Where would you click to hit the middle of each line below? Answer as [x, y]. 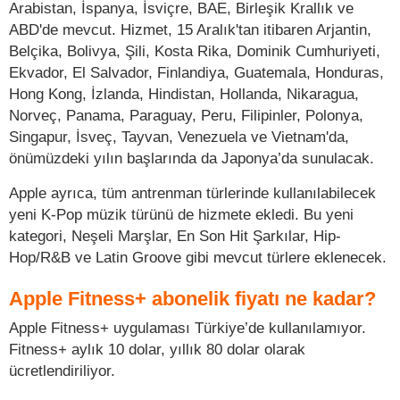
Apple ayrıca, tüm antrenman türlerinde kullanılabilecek [192, 192]
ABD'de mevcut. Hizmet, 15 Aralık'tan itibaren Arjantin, [190, 29]
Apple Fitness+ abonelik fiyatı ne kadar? [192, 298]
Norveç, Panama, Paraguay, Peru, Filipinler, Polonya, [186, 115]
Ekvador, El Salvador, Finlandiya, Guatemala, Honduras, [196, 72]
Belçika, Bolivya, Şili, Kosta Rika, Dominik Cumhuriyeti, [195, 50]
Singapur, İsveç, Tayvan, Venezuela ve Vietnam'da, [179, 136]
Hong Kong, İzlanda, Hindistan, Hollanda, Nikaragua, [184, 93]
